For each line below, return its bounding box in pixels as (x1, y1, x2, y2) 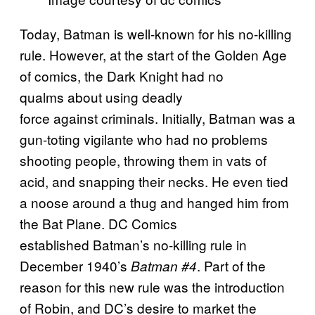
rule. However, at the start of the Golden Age (20, 45, 287, 65)
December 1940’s (20, 256, 131, 276)
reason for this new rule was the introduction (20, 277, 285, 297)
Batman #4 (131, 257, 197, 276)
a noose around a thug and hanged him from (20, 193, 289, 212)
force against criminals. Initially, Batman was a (20, 108, 295, 128)
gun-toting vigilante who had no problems (20, 129, 268, 149)
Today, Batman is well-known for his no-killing (20, 24, 292, 44)
